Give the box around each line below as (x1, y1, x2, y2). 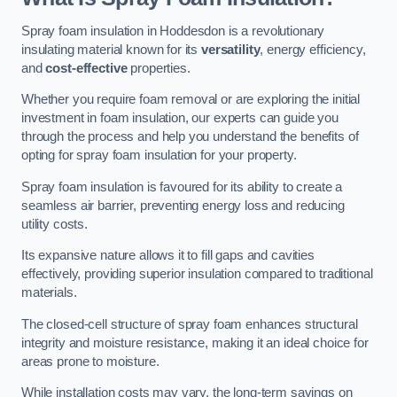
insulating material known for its (21, 42, 202, 57)
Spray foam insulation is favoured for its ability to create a (21, 179, 343, 194)
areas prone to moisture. (21, 354, 160, 369)
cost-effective (45, 60, 128, 75)
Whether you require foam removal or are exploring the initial (21, 92, 361, 107)
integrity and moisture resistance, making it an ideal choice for (21, 335, 369, 350)
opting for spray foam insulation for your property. (21, 148, 297, 163)
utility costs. (21, 216, 88, 231)
